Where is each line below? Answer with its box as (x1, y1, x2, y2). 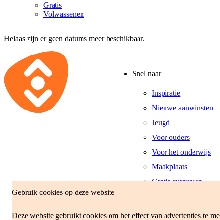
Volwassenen (43, 10, 84, 18)
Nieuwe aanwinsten (152, 103, 214, 112)
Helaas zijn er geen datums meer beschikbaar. (4, 34, 144, 43)
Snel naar (132, 69, 162, 78)
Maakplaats (152, 162, 188, 171)
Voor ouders (152, 133, 190, 141)
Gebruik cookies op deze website (12, 188, 114, 196)
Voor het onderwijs (152, 147, 211, 156)
